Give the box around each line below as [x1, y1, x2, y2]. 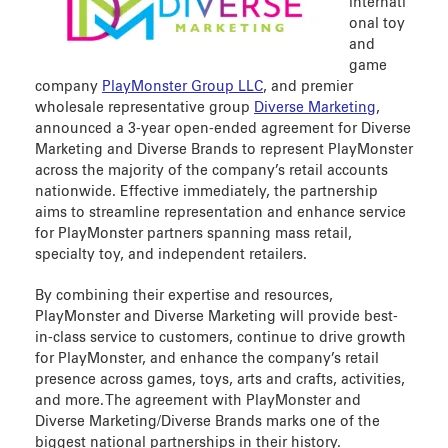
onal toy [349, 17, 405, 32]
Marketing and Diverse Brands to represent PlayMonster [35, 143, 413, 158]
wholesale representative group [35, 101, 254, 116]
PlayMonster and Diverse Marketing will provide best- [35, 309, 398, 324]
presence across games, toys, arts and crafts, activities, [35, 372, 405, 387]
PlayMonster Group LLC [102, 80, 263, 95]
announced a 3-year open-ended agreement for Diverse [35, 122, 411, 137]
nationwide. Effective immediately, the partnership [35, 185, 378, 200]
